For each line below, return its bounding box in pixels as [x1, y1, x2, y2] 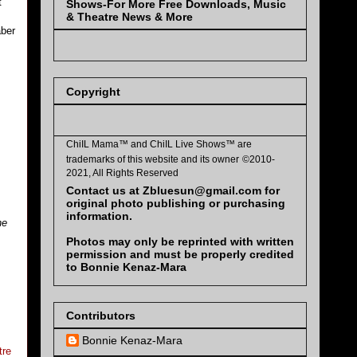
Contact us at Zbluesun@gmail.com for [66, 183, 280, 197]
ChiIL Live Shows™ [150, 138, 237, 150]
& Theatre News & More [66, 10, 193, 24]
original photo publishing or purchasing [66, 196, 285, 210]
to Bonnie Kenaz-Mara [66, 260, 186, 273]
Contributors [66, 309, 135, 323]
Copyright [66, 84, 120, 98]
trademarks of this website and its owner [66, 153, 239, 165]
